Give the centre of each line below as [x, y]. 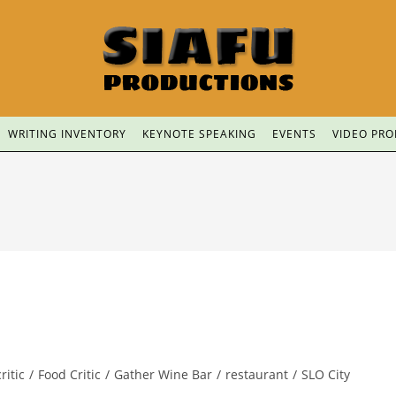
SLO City [326, 374]
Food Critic [69, 374]
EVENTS [294, 134]
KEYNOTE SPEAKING [199, 134]
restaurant [257, 374]
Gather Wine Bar [163, 374]
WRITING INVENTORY [67, 134]
